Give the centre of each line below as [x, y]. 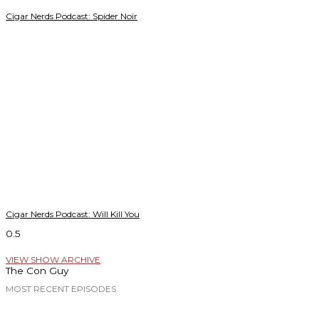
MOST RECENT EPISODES [61, 289]
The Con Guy [37, 271]
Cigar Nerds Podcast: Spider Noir [72, 16]
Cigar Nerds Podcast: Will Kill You [73, 214]
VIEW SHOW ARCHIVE [53, 260]
